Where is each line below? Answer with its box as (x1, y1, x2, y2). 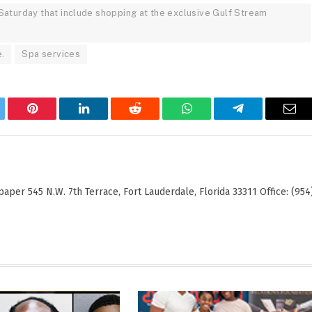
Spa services (22, 48, 81, 59)
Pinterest (31, 112, 75, 125)
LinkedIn (82, 112, 129, 125)
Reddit (134, 112, 168, 125)
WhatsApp (185, 112, 240, 125)
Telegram (237, 112, 285, 125)
